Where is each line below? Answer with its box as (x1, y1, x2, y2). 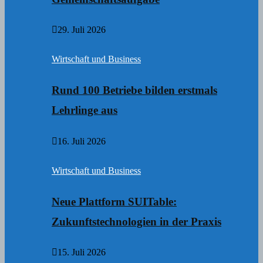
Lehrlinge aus (52, 104, 117, 117)
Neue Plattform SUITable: (52, 195, 177, 208)
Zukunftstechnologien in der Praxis (52, 215, 221, 228)
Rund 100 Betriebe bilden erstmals (52, 84, 217, 97)
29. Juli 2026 (58, 25, 106, 35)
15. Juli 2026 (58, 247, 106, 258)
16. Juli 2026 (58, 136, 106, 146)
